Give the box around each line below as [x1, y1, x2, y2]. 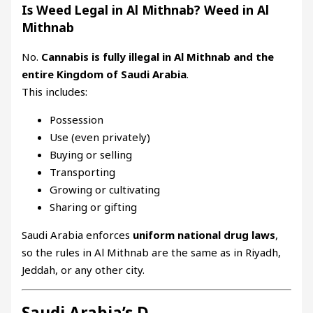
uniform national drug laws [133, 228, 276, 242]
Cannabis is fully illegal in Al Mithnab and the [41, 50, 275, 64]
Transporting [50, 165, 116, 180]
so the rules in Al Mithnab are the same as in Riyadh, [22, 245, 282, 260]
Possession [50, 112, 104, 127]
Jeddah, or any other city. [22, 263, 145, 277]
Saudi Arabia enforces [22, 228, 133, 242]
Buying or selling [50, 147, 133, 162]
